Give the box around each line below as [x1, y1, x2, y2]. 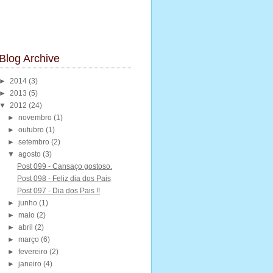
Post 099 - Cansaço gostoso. [16, 162, 112, 171]
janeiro [18, 260, 42, 268]
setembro [18, 138, 50, 146]
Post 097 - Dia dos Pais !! [16, 186, 100, 195]
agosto [18, 150, 41, 158]
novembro [18, 113, 52, 122]
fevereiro [18, 247, 48, 256]
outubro [18, 126, 44, 134]
